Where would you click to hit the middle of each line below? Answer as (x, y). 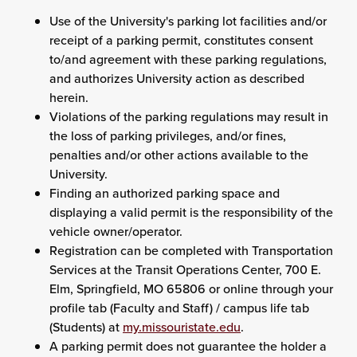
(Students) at (86, 327)
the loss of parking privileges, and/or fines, (168, 135)
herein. (69, 97)
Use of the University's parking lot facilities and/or (188, 21)
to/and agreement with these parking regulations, (188, 59)
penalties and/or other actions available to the (179, 155)
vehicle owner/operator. (116, 231)
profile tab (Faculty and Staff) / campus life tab (179, 308)
